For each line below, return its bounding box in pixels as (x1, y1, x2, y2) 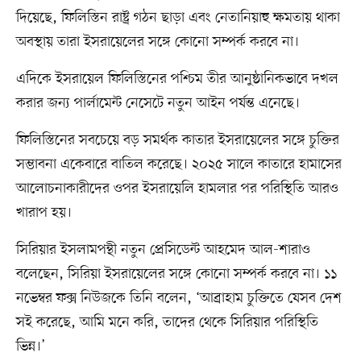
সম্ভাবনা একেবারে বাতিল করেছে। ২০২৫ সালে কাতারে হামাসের (15, 155, 342, 175)
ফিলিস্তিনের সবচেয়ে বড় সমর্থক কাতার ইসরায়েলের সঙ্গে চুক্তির (15, 131, 339, 151)
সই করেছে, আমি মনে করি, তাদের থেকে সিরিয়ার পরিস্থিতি (15, 313, 318, 333)
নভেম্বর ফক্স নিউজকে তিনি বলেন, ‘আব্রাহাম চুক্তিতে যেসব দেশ (15, 288, 342, 309)
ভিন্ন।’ (15, 337, 45, 357)
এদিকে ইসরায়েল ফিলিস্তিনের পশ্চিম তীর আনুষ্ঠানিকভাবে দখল (15, 69, 338, 89)
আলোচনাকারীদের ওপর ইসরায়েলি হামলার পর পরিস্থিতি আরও (15, 179, 338, 199)
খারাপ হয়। (15, 203, 72, 223)
